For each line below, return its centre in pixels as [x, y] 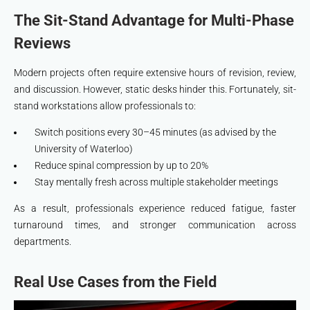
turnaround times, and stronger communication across [155, 225]
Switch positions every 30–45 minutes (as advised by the [155, 133]
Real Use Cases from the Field [115, 282]
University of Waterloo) [84, 149]
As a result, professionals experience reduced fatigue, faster [155, 209]
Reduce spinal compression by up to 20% [121, 166]
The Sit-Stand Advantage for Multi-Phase [154, 21]
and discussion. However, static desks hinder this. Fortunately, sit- [155, 90]
